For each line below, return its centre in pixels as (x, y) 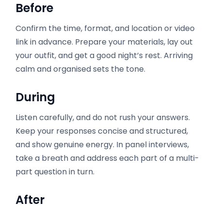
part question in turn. (55, 172)
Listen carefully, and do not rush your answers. (103, 117)
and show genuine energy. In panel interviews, (102, 145)
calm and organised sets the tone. (80, 69)
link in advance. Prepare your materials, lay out (104, 42)
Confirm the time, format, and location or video (105, 28)
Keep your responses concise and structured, (102, 131)
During (35, 97)
